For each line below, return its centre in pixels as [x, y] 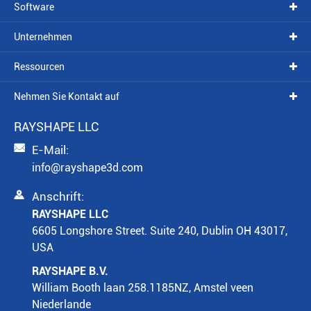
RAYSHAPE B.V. [70, 271]
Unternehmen [43, 37]
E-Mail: [50, 150]
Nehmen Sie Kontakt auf [67, 97]
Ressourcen [39, 67]
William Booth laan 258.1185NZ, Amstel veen [143, 288]
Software [34, 7]
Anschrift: [58, 197]
